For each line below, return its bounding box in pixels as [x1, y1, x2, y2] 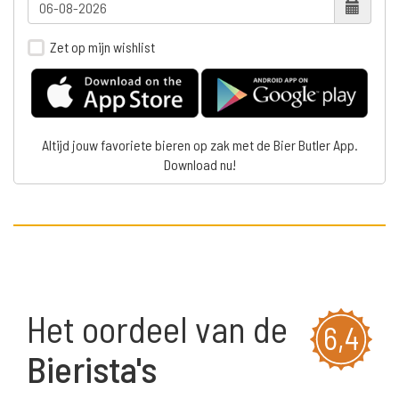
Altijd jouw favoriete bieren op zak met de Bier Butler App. [41, 136, 358, 154]
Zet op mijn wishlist [50, 37, 155, 55]
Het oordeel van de [27, 306, 288, 351]
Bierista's [27, 346, 157, 391]
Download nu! [163, 156, 236, 174]
